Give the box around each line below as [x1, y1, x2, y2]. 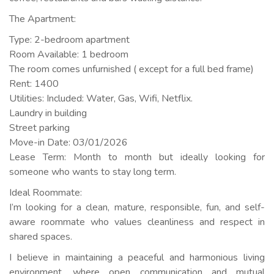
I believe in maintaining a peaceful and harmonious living [9, 251, 265, 265]
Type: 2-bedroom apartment [9, 33, 130, 47]
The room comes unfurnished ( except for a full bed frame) [9, 62, 254, 76]
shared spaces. [9, 230, 72, 244]
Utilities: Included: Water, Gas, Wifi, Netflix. [9, 92, 193, 106]
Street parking [9, 121, 70, 135]
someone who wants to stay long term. [9, 165, 176, 179]
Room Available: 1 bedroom [9, 48, 128, 62]
